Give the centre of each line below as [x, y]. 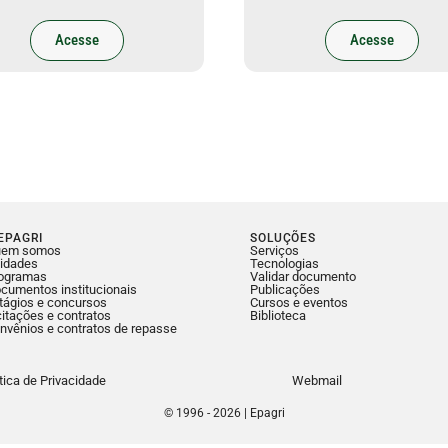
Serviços [275, 251]
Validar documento [303, 277]
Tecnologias [285, 264]
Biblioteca [278, 316]
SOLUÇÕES [283, 238]
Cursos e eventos [299, 303]
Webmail [317, 381]
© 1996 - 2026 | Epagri [224, 413]
